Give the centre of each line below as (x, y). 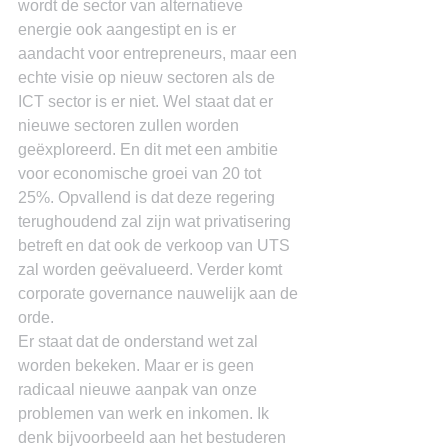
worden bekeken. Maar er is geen (138, 365)
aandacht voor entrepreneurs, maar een (159, 53)
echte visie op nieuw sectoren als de (148, 77)
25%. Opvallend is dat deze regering (148, 197)
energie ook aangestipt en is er (129, 29)
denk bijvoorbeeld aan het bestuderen (154, 437)
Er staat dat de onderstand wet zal (140, 341)
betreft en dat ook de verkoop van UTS (156, 245)
